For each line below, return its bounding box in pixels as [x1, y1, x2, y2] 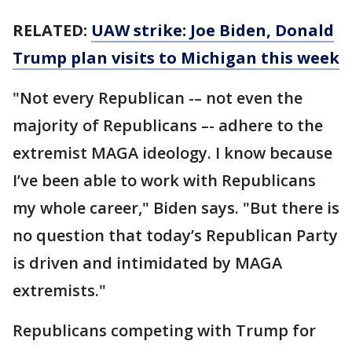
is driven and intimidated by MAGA [13, 251, 282, 273]
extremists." [13, 279, 106, 301]
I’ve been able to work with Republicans [13, 169, 316, 191]
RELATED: [13, 19, 91, 41]
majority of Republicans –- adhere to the [13, 114, 323, 136]
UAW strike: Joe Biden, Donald [91, 19, 334, 41]
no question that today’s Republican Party [13, 224, 338, 246]
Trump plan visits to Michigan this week [13, 46, 339, 68]
